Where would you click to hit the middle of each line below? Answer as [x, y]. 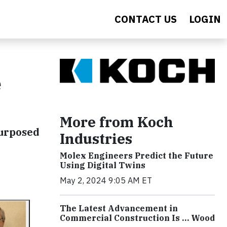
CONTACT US [146, 19]
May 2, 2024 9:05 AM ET [106, 180]
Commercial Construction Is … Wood [137, 218]
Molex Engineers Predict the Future [137, 155]
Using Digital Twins [103, 165]
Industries [96, 138]
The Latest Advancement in [119, 208]
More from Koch [117, 122]
